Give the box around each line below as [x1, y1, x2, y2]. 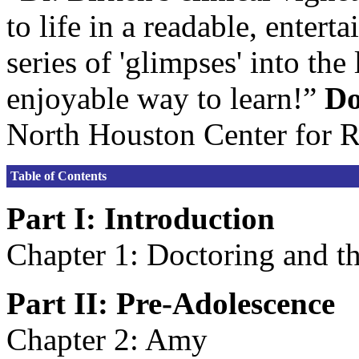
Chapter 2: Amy [6, 322, 208, 357]
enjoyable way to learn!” [6, 81, 325, 115]
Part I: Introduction [6, 201, 275, 236]
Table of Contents [10, 169, 107, 183]
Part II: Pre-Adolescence [6, 286, 335, 321]
